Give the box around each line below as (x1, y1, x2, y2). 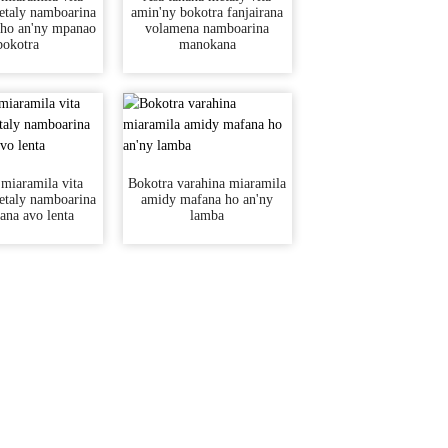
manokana (178, 37, 236, 52)
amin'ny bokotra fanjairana (131, 5, 284, 20)
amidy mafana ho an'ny (141, 192, 274, 207)
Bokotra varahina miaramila (128, 176, 287, 191)
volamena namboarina (145, 21, 270, 36)
